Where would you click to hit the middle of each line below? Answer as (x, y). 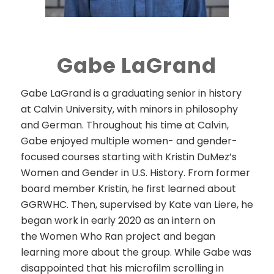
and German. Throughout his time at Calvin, (124, 125)
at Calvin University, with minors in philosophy (129, 109)
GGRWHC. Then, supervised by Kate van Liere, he (137, 204)
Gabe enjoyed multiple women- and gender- (129, 141)
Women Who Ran (81, 236)
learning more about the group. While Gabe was (136, 252)
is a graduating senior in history (167, 93)
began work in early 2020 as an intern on (118, 220)
